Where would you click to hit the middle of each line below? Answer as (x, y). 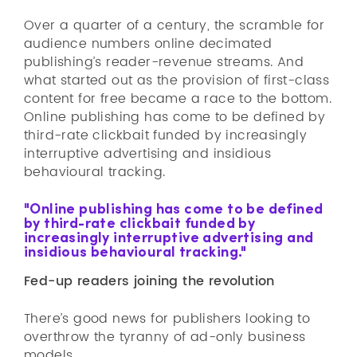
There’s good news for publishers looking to (167, 319)
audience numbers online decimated (148, 44)
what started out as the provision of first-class (177, 80)
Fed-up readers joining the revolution (149, 281)
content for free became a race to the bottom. (178, 99)
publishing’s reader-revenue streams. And (164, 62)
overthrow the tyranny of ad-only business (165, 337)
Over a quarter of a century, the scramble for (174, 25)
